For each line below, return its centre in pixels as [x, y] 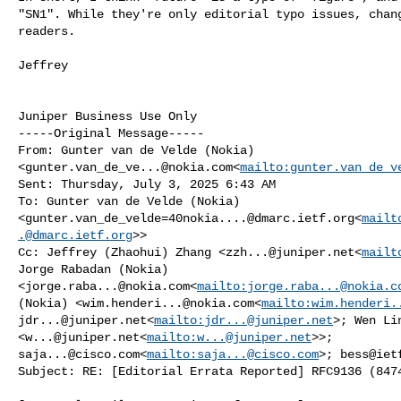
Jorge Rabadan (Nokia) [97, 269]
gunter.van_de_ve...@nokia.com [129, 167]
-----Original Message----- [111, 133]
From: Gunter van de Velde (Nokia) [140, 150]
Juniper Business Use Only [107, 116]
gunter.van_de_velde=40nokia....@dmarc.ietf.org [190, 218]
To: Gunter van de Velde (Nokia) [132, 201]
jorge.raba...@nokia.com [107, 286]
